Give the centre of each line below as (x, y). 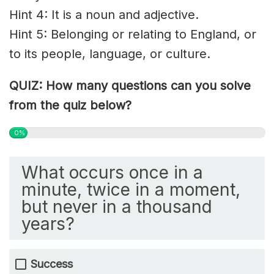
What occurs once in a (112, 172)
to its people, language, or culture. (110, 54)
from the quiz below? (70, 105)
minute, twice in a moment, (131, 189)
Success (52, 264)
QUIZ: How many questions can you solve (130, 85)
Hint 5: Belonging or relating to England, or (133, 34)
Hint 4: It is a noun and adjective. (104, 14)
